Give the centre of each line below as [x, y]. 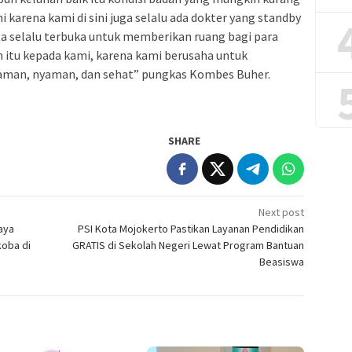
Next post [282, 213]
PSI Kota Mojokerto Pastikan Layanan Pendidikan [191, 229]
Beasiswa [282, 262]
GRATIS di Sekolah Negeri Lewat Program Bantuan [189, 246]
